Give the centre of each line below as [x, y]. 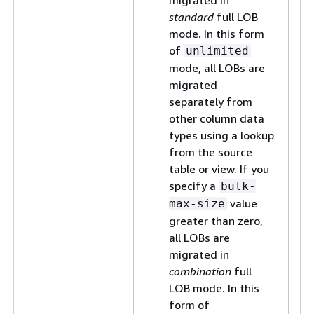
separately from [211, 102]
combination [200, 271]
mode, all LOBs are [217, 68]
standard [191, 17]
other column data [217, 118]
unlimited [217, 51]
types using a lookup [221, 135]
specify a [194, 186]
